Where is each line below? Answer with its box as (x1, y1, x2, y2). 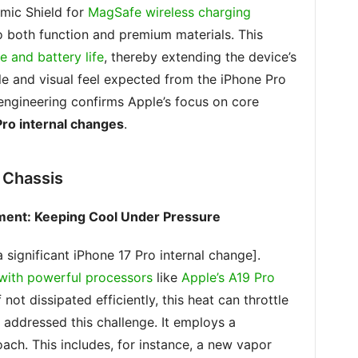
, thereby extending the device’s (103, 49, 296, 65)
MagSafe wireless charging (87, 4, 251, 20)
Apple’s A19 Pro (181, 269, 275, 285)
